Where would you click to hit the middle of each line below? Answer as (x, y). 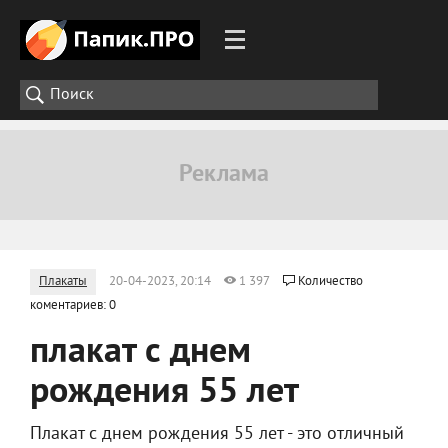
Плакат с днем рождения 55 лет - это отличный (217, 434)
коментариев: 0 (73, 306)
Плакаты (63, 282)
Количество (330, 282)
